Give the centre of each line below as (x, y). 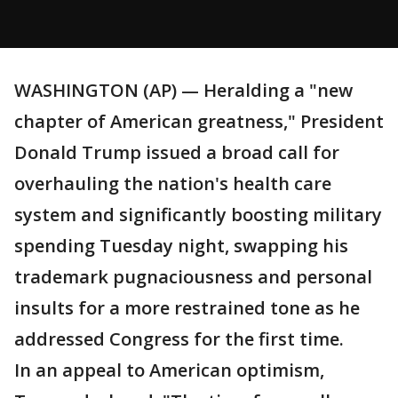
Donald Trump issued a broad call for (177, 152)
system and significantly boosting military (198, 215)
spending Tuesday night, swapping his (181, 246)
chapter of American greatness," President (199, 121)
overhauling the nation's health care (173, 183)
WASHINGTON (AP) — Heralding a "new (183, 90)
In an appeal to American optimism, (169, 370)
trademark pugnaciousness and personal (193, 277)
